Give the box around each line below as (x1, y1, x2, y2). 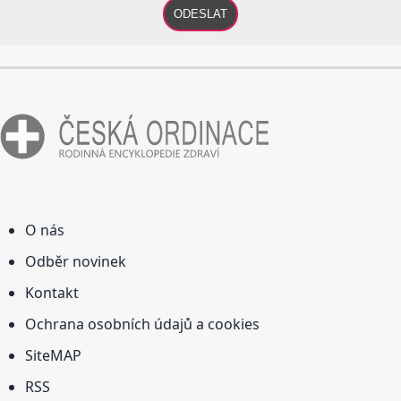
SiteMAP (25, 346, 81, 366)
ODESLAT (174, 7, 227, 21)
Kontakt (25, 283, 79, 303)
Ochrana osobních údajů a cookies (25, 314, 260, 335)
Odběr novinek (25, 252, 126, 272)
